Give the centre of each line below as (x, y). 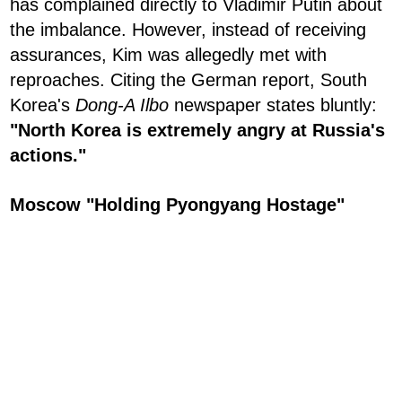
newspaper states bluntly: (273, 105)
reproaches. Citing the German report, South (188, 80)
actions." (48, 156)
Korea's (43, 105)
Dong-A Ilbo (122, 105)
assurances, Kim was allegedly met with (168, 55)
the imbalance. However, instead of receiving (188, 30)
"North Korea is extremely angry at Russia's (197, 131)
